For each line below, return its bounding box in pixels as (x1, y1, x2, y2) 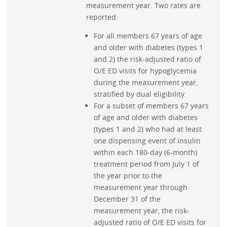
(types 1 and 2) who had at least (93, 124, 202, 134)
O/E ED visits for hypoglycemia (93, 66, 197, 76)
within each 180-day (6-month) (93, 147, 197, 158)
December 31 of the (93, 194, 161, 204)
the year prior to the (93, 171, 162, 181)
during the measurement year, (93, 78, 198, 88)
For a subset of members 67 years (93, 101, 209, 111)
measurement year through (93, 182, 187, 193)
